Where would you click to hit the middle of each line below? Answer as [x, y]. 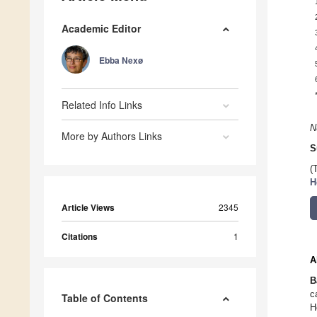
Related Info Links [102, 105]
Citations [80, 237]
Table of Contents [105, 298]
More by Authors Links [112, 136]
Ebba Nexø [121, 60]
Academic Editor [101, 29]
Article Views [88, 208]
